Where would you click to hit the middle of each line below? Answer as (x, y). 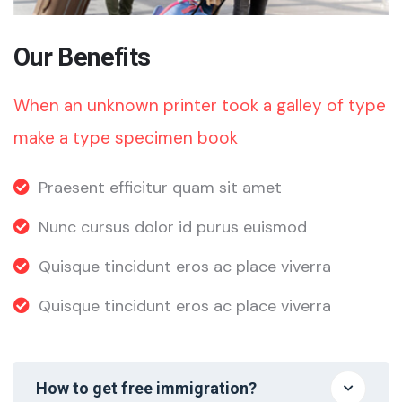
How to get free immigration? (146, 389)
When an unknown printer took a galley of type (200, 105)
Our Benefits (82, 57)
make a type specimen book (126, 137)
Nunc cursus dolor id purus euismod (173, 227)
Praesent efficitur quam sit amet (160, 187)
